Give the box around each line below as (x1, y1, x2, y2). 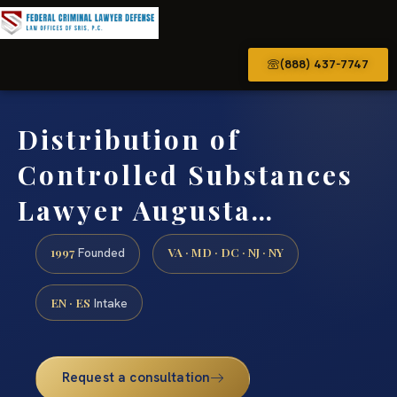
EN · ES (51, 293, 90, 310)
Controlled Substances (18, 156, 354, 192)
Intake (90, 294, 128, 311)
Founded (74, 245, 125, 261)
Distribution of (18, 121, 240, 157)
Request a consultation (61, 368, 211, 386)
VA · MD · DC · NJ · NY (167, 244, 284, 261)
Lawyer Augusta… (18, 191, 275, 228)
